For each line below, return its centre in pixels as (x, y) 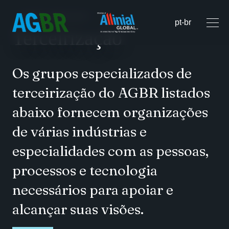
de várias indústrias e (79, 132)
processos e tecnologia (85, 170)
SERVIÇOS (67, 17)
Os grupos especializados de (102, 73)
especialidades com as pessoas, (110, 151)
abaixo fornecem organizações (110, 112)
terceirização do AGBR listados (111, 93)
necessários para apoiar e (93, 190)
